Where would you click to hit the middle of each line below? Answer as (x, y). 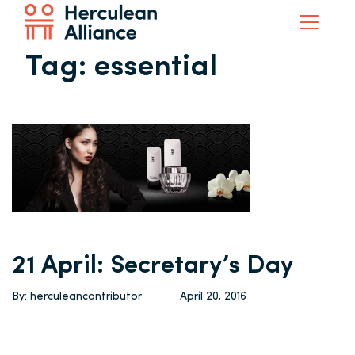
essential (155, 68)
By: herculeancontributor (77, 297)
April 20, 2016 (213, 297)
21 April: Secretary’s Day (153, 266)
